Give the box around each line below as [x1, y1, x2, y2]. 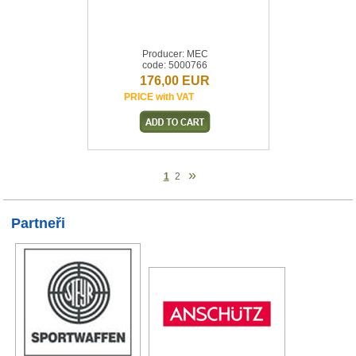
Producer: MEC [141, 48, 208, 60]
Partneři [11, 215, 66, 231]
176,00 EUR [140, 74, 210, 87]
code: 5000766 [142, 60, 207, 71]
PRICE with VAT [124, 91, 194, 103]
